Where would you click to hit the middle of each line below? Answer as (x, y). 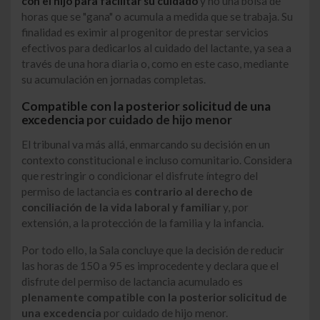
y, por (235, 207)
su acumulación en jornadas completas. (114, 79)
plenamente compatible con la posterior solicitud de (154, 297)
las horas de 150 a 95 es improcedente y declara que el (150, 265)
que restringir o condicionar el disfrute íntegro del (140, 176)
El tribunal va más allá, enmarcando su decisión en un (146, 145)
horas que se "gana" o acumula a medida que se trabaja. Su (157, 16)
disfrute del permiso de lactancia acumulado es (132, 281)
